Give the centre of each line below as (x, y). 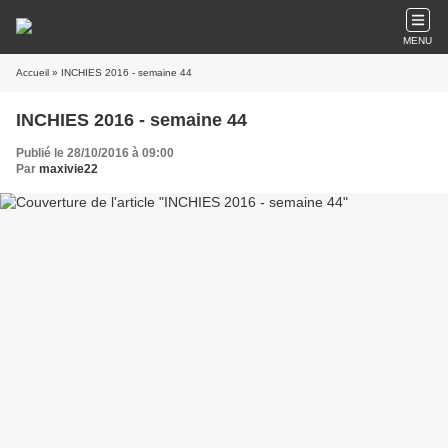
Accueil (32, 72)
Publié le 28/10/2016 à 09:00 (95, 153)
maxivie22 (68, 169)
